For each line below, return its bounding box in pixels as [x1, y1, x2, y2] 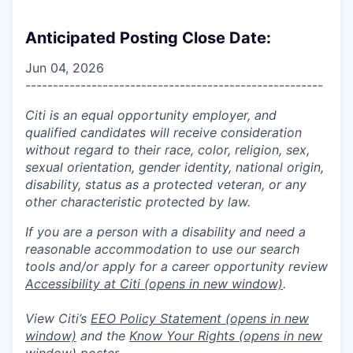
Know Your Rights [129, 327, 235, 344]
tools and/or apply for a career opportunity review [25, 258, 328, 274]
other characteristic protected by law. [25, 193, 251, 210]
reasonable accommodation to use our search [25, 240, 299, 257]
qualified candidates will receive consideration [25, 124, 302, 140]
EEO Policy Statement [91, 310, 221, 326]
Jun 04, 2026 [25, 59, 104, 76]
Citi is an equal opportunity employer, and [25, 106, 277, 123]
